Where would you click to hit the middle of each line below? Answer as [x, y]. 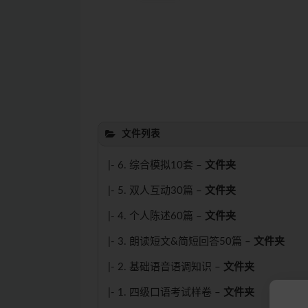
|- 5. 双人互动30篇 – [156, 191]
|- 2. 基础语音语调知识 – [166, 267]
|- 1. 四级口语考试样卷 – [166, 293]
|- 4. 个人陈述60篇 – [156, 216]
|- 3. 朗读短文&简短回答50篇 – [181, 242]
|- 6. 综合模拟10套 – [156, 165]
